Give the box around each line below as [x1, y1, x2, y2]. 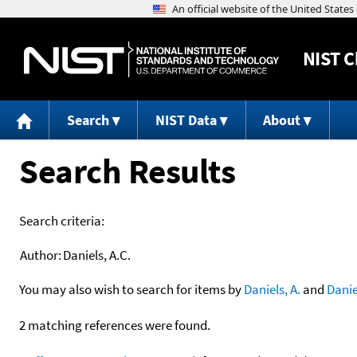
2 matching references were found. [19, 316, 210, 334]
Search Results [19, 148, 235, 193]
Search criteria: [19, 211, 104, 229]
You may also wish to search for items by [19, 280, 244, 298]
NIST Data [155, 111, 217, 130]
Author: [20, 245, 61, 264]
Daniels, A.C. [63, 245, 131, 264]
